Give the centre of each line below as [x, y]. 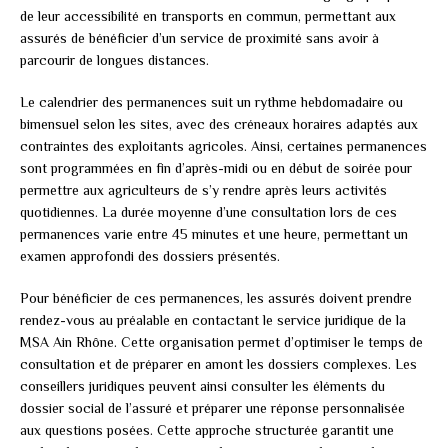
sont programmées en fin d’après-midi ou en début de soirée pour [216, 167]
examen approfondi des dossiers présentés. [150, 255]
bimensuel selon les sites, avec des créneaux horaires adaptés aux [219, 123]
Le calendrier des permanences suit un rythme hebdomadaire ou [211, 101]
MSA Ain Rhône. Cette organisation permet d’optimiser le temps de [221, 341]
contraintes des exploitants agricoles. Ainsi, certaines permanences [223, 145]
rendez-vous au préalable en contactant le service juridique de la [213, 319]
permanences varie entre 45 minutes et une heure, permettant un [214, 233]
